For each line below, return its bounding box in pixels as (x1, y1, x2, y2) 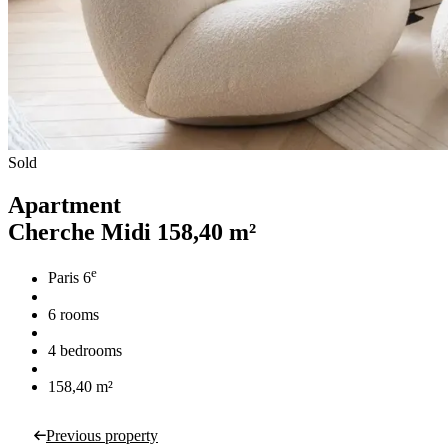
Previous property (46, 426, 158, 444)
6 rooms (48, 305, 99, 323)
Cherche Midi (8, 218, 157, 245)
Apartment (8, 191, 121, 218)
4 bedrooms (48, 341, 122, 359)
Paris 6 (48, 269, 91, 287)
